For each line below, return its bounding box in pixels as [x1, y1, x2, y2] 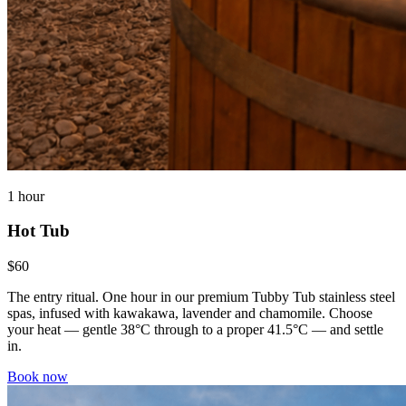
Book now [7, 369, 68, 385]
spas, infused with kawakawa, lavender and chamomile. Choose [7, 305, 372, 322]
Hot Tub [7, 221, 70, 241]
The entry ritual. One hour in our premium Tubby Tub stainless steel [7, 289, 395, 305]
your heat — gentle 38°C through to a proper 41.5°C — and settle [7, 322, 383, 338]
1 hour [7, 188, 44, 204]
